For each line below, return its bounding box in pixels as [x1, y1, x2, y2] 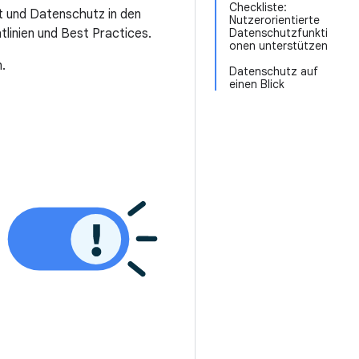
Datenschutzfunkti [229, 26, 328, 40]
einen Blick [229, 77, 284, 91]
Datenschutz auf [229, 64, 318, 79]
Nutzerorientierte [229, 13, 320, 27]
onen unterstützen [229, 38, 328, 53]
